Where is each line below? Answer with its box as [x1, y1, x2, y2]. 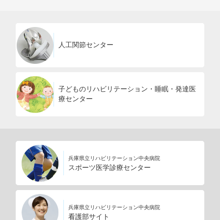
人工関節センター [58, 41, 113, 49]
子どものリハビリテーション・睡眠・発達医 [58, 85, 196, 93]
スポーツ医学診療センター [68, 164, 151, 172]
